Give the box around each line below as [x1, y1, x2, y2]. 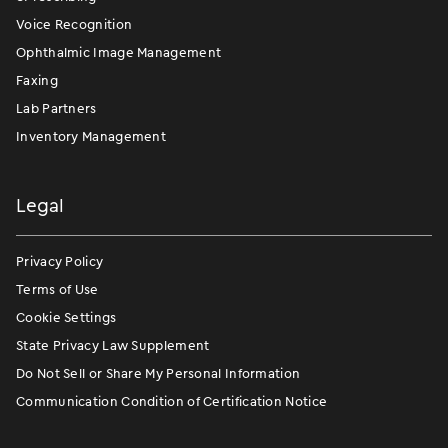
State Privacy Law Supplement [16, 335, 210, 355]
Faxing [16, 70, 58, 90]
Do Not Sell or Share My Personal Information [16, 363, 301, 383]
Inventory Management [16, 126, 166, 146]
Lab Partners [16, 98, 97, 118]
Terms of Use [16, 279, 99, 299]
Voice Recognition [16, 14, 133, 34]
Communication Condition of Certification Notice [16, 391, 328, 411]
